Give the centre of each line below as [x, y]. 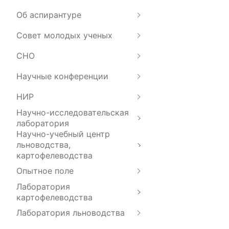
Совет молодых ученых [64, 36]
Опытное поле [45, 171]
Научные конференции [62, 76]
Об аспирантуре [49, 15]
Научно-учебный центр [63, 134]
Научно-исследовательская [73, 112]
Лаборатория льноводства [71, 213]
